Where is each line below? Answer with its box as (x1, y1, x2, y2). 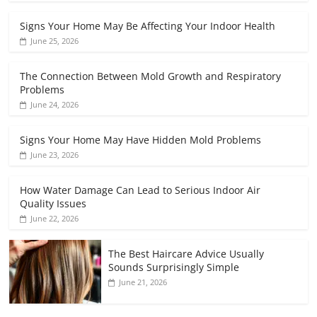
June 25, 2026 (30, 35, 79, 47)
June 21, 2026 (119, 277, 168, 288)
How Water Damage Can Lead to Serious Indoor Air (20, 183, 261, 197)
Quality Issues (20, 197, 87, 211)
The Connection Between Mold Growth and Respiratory (20, 69, 282, 83)
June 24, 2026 (30, 99, 79, 110)
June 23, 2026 (30, 149, 79, 161)
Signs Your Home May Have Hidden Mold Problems (20, 133, 262, 147)
